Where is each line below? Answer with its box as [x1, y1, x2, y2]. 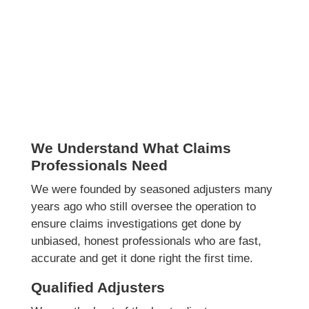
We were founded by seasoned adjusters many [30, 183, 272, 197]
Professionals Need [30, 157, 168, 174]
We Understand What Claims [30, 140, 231, 157]
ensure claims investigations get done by [30, 217, 241, 231]
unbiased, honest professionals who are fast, [30, 235, 261, 248]
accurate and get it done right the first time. [30, 252, 253, 266]
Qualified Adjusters [30, 279, 165, 296]
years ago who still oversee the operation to [30, 200, 256, 214]
